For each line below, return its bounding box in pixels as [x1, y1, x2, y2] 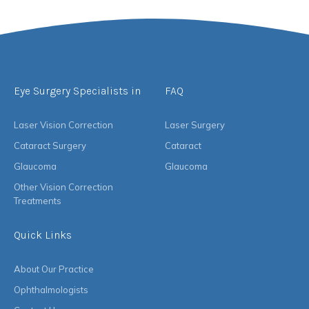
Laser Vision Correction [14, 119, 113, 131]
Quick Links [14, 228, 72, 242]
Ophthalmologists [14, 284, 88, 296]
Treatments [14, 195, 61, 207]
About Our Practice [14, 263, 94, 275]
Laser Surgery [165, 119, 225, 131]
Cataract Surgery [14, 140, 86, 152]
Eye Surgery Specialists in [14, 84, 141, 98]
